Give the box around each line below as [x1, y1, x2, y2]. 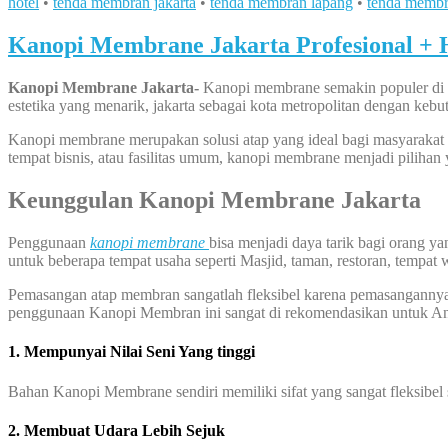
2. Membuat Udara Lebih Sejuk [8, 421, 225, 439]
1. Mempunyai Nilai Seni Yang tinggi [8, 343, 255, 361]
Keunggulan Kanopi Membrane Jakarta [8, 187, 421, 214]
